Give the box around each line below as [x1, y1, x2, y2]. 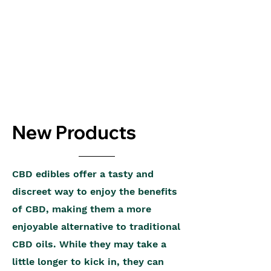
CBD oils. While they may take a [12, 238, 166, 250]
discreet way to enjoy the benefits [12, 186, 177, 197]
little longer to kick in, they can [12, 256, 164, 267]
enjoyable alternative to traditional [12, 221, 180, 232]
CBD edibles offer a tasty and [12, 168, 154, 180]
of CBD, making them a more [12, 203, 151, 215]
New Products [12, 121, 136, 144]
